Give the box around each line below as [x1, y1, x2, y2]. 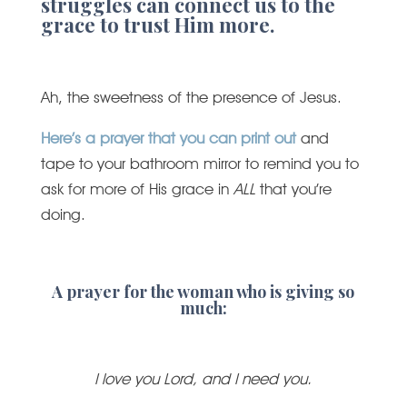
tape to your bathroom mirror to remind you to [40, 154, 359, 173]
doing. [40, 205, 85, 223]
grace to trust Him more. [40, 11, 274, 38]
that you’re [254, 180, 332, 198]
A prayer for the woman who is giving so [52, 281, 355, 303]
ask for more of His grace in [40, 180, 233, 198]
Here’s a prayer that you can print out [40, 129, 296, 147]
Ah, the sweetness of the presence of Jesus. [40, 88, 342, 106]
